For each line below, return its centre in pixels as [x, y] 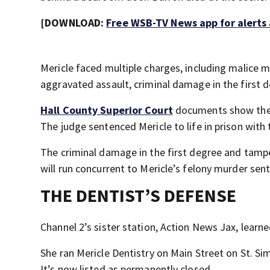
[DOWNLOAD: [74, 23]
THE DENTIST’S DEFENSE [139, 196]
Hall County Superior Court [107, 110]
